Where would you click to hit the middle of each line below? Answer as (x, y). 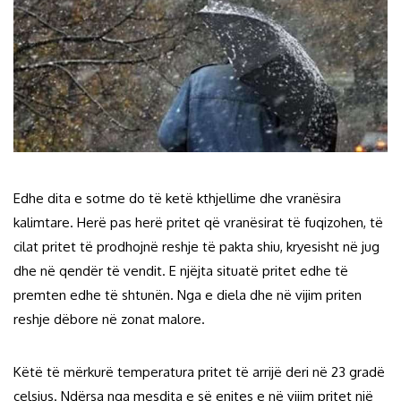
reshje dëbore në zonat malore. (109, 319)
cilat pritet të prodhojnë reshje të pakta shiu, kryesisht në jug (196, 246)
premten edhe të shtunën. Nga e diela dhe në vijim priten (188, 294)
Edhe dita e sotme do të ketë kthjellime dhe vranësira (177, 198)
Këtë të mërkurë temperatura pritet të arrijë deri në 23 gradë (199, 371)
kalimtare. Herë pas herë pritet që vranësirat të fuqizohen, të (198, 222)
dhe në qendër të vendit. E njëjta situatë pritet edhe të (181, 270)
